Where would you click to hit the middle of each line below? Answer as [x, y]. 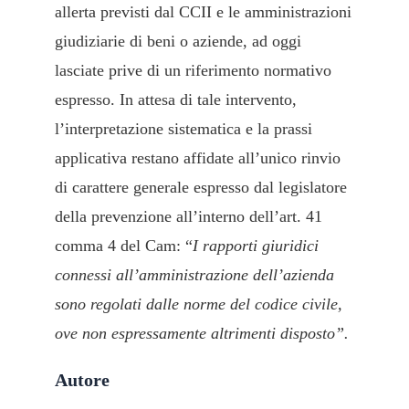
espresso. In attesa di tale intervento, [176, 100]
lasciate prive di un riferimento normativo [193, 71]
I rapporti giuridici [256, 246]
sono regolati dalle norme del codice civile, [199, 304]
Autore [82, 380]
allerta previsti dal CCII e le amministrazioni [203, 12]
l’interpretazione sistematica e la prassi [184, 129]
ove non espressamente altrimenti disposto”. [202, 334]
